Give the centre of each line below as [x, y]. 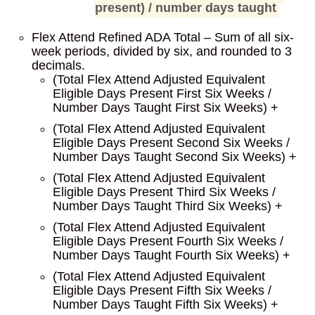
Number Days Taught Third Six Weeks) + [168, 206]
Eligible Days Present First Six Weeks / [162, 94]
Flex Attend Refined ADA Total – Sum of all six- [163, 37]
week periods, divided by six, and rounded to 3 [162, 51]
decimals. [58, 65]
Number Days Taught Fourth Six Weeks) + [172, 255]
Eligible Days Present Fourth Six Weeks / [168, 241]
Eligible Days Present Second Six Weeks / [171, 143]
